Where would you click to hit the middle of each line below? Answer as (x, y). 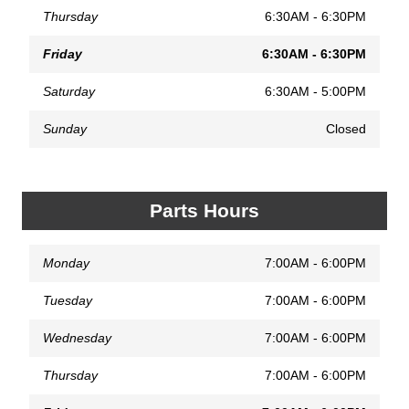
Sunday (65, 128)
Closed (346, 128)
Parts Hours (204, 210)
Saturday (69, 91)
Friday (63, 53)
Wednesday (77, 337)
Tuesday (68, 300)
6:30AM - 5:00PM (315, 91)
